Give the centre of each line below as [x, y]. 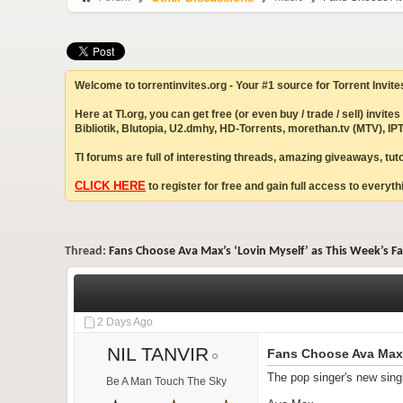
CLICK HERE [110, 186]
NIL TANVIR [157, 354]
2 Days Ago [125, 322]
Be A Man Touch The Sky [166, 381]
